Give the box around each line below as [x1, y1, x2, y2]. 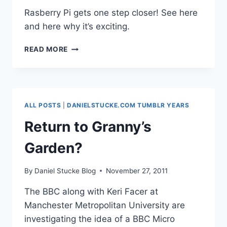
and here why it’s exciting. [24, 21, 130, 32]
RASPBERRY [67, 43, 112, 51]
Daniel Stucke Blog [34, 166, 96, 175]
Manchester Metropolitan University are [24, 200, 185, 210]
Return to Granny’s [24, 118, 152, 136]
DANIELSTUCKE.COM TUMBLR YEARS [67, 101, 190, 109]
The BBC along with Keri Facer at [24, 186, 158, 197]
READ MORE [24, 45, 68, 54]
